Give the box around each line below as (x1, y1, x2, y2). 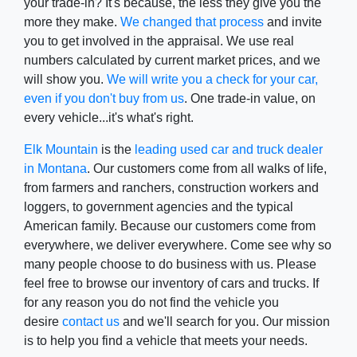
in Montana (24, 162, 87, 175)
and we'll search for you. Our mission (120, 315, 330, 328)
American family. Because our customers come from (24, 219, 316, 233)
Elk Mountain (24, 143, 98, 156)
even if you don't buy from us (24, 92, 184, 105)
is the (98, 143, 135, 156)
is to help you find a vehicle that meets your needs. (24, 334, 308, 347)
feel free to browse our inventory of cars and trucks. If (24, 277, 319, 290)
